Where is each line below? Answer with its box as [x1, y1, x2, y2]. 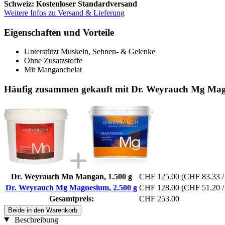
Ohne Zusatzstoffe [24, 56, 82, 65]
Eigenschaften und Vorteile [4, 27, 114, 38]
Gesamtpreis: [49, 194, 94, 203]
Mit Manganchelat [24, 65, 82, 74]
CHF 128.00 [139, 183, 179, 192]
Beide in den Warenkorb [8, 206, 77, 214]
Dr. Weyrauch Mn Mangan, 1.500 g [11, 172, 132, 181]
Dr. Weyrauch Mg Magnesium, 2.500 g [6, 183, 137, 192]
